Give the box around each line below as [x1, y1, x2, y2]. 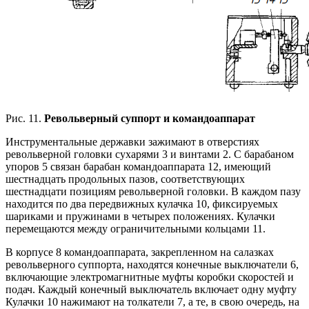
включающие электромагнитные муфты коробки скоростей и [6, 271, 294, 283]
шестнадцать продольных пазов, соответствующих [6, 173, 245, 186]
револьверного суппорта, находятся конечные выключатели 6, [6, 259, 299, 271]
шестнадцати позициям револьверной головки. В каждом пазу [6, 186, 301, 198]
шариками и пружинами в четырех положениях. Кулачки [6, 210, 275, 223]
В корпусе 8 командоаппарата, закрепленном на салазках [6, 246, 274, 259]
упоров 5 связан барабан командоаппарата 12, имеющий [6, 161, 271, 173]
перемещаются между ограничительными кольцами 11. [6, 223, 266, 235]
